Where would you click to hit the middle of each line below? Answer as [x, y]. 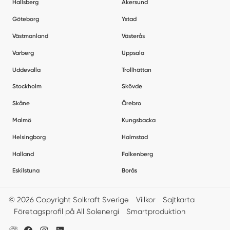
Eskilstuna [26, 171]
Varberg [23, 53]
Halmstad [135, 137]
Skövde [132, 87]
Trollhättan [137, 70]
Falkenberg [138, 154]
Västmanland [30, 36]
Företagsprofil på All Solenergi [66, 212]
